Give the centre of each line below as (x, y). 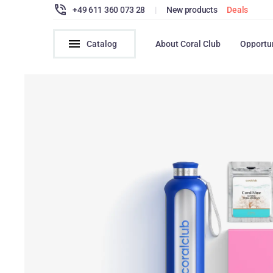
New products (192, 9)
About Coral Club (188, 44)
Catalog (102, 44)
